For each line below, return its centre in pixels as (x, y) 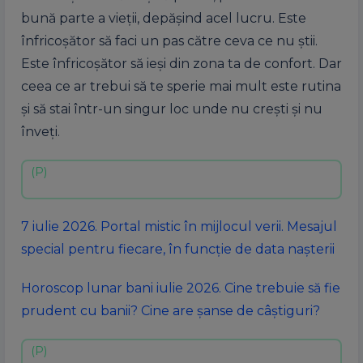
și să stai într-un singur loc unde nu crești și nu (172, 109)
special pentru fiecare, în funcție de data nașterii (178, 249)
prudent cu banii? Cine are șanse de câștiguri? (171, 311)
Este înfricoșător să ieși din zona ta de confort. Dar (181, 64)
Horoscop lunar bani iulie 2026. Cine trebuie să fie (181, 288)
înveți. (41, 132)
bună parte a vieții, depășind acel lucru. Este (164, 18)
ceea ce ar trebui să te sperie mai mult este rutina (181, 86)
